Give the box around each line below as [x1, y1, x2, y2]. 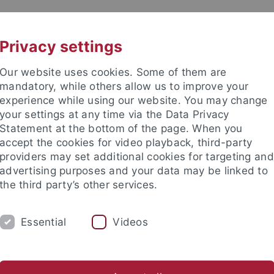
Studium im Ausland [164, 248, 248, 260]
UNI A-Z [100, 17, 131, 28]
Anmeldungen [86, 248, 144, 260]
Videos [113, 215, 148, 228]
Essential [21, 215, 67, 228]
